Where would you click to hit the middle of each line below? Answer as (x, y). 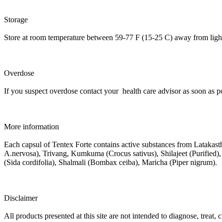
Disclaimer (21, 198)
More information (31, 127)
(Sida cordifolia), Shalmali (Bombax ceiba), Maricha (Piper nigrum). (111, 162)
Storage (16, 20)
